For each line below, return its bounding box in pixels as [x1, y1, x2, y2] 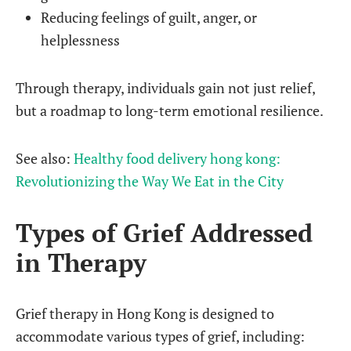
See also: [16, 149, 74, 168]
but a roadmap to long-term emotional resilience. [16, 101, 324, 120]
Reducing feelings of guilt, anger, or [41, 8, 257, 27]
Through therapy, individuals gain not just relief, [16, 78, 315, 97]
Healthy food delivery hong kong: [74, 149, 280, 168]
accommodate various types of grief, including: [16, 327, 305, 346]
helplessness [41, 31, 120, 49]
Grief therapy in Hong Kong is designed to [16, 304, 274, 323]
